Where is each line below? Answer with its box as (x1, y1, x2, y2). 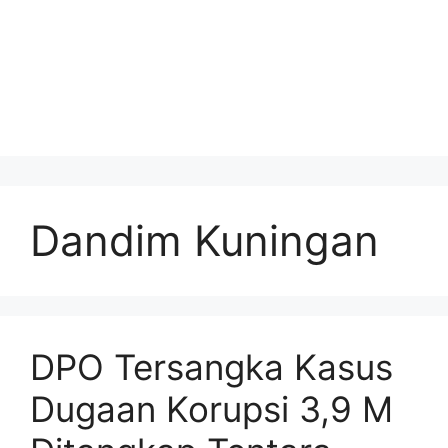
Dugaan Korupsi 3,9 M (30, 387, 393, 430)
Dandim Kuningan (30, 214, 379, 266)
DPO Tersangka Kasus (30, 345, 393, 388)
